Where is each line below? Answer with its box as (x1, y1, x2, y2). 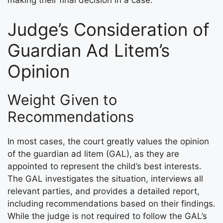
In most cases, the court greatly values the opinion (7, 136, 209, 147)
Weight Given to (7, 91, 117, 109)
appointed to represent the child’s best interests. (7, 161, 202, 172)
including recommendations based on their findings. (7, 199, 216, 209)
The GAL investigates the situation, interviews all (7, 174, 203, 184)
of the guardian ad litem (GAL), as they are (7, 149, 179, 159)
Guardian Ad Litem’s (7, 40, 170, 61)
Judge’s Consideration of (7, 19, 210, 40)
